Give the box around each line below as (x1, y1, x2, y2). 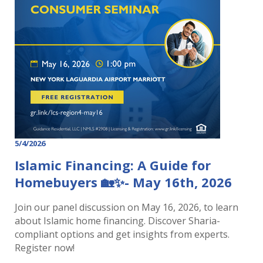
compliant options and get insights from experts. (15, 227, 230, 241)
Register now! (15, 241, 75, 254)
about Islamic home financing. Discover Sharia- (15, 214, 220, 227)
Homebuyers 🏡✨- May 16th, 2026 (15, 173, 232, 191)
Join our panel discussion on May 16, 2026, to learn (15, 200, 238, 214)
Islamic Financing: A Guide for (15, 156, 211, 174)
